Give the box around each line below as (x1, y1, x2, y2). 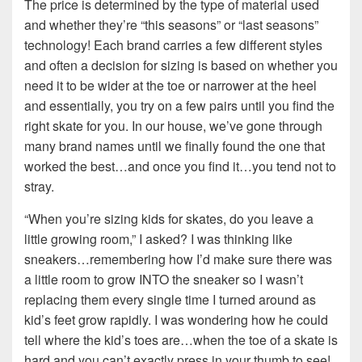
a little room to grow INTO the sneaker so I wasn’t (24, 270, 303, 289)
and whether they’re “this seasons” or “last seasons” (24, 15, 318, 35)
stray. (24, 177, 54, 196)
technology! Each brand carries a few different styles (24, 36, 322, 55)
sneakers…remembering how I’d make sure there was (24, 250, 332, 269)
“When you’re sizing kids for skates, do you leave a (24, 209, 314, 229)
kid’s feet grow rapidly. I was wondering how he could (24, 310, 328, 330)
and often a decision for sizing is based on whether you (24, 56, 338, 75)
